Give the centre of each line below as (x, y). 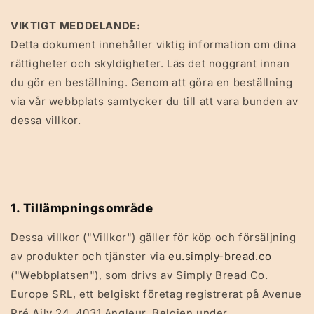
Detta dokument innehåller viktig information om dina (153, 45)
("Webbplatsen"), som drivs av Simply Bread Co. (139, 275)
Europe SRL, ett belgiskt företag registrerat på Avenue (156, 294)
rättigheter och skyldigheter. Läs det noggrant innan (150, 63)
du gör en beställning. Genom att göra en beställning (152, 82)
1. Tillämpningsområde (82, 208)
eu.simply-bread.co (220, 256)
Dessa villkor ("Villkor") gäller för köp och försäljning (153, 237)
